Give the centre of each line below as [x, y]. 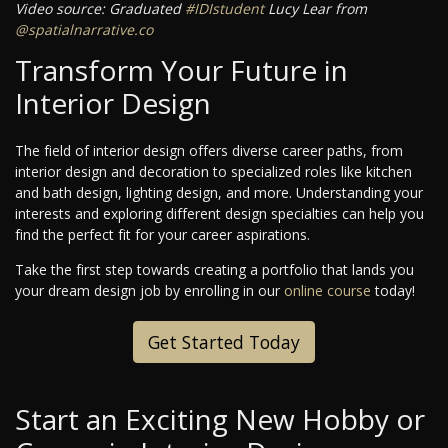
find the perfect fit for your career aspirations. [162, 235]
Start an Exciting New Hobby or [220, 419]
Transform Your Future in [181, 70]
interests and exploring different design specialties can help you [219, 214]
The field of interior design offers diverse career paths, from [209, 151]
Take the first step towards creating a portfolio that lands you [214, 270]
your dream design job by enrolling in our [149, 291]
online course [327, 291]
